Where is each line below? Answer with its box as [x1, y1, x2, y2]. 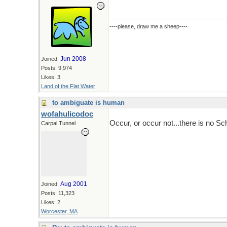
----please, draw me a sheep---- [109, 23, 187, 29]
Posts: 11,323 [41, 190, 74, 196]
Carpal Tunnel [41, 120, 75, 126]
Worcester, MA [41, 208, 78, 214]
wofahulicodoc [41, 110, 93, 118]
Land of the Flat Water [41, 83, 95, 89]
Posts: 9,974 [41, 65, 72, 71]
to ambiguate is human [52, 99, 125, 106]
